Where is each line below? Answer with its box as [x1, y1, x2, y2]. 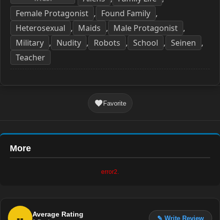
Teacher [16, 52, 45, 63]
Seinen [171, 37, 196, 48]
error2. [101, 168, 119, 175]
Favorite [103, 99, 126, 107]
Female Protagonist [16, 8, 88, 19]
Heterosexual [16, 23, 65, 33]
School [133, 37, 158, 48]
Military [16, 37, 44, 48]
